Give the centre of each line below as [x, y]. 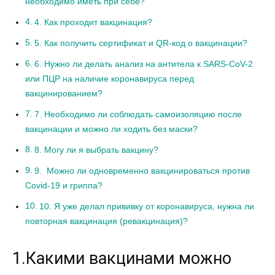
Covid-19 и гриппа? [64, 186]
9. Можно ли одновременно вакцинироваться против [142, 171]
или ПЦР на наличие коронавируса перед [110, 79]
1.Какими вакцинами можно [122, 258]
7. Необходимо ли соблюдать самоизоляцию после [138, 114]
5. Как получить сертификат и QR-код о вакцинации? [141, 43]
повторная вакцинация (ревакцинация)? [107, 221]
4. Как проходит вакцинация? [93, 22]
